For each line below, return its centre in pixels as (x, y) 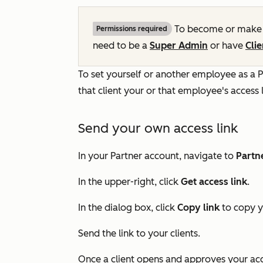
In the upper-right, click (129, 182)
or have (227, 45)
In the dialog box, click (128, 208)
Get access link (214, 182)
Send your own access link (158, 128)
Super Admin (179, 45)
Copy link (198, 208)
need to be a (121, 45)
